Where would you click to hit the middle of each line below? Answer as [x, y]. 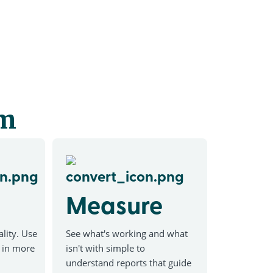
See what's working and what [127, 234]
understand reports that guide [129, 263]
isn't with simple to [106, 248]
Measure [115, 205]
